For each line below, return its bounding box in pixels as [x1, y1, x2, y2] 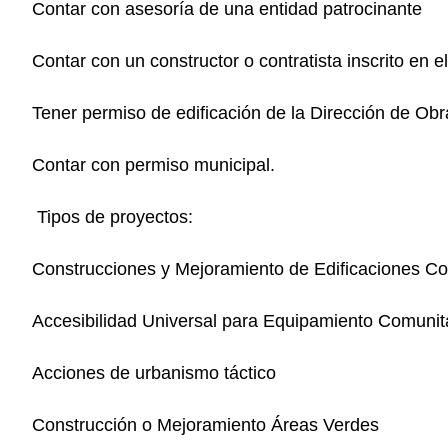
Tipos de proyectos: [32, 207, 193, 227]
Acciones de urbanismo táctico [32, 363, 276, 383]
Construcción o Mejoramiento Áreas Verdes [32, 415, 379, 435]
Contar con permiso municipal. [32, 155, 275, 175]
